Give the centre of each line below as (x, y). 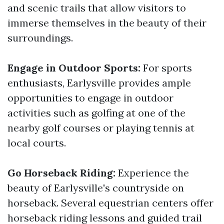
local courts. (37, 143)
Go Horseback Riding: (61, 173)
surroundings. (40, 38)
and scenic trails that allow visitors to (97, 8)
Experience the (152, 173)
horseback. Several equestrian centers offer (110, 203)
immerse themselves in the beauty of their (107, 23)
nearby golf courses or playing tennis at (101, 128)
